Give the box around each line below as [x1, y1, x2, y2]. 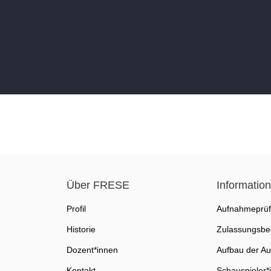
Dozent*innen [66, 244, 118, 255]
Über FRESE [66, 178, 129, 191]
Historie [66, 224, 96, 234]
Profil [66, 203, 86, 214]
